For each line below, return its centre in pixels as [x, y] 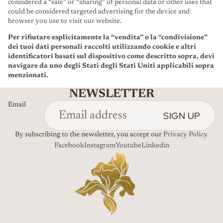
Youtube [128, 146]
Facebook [69, 146]
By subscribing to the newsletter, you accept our [89, 135]
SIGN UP [182, 115]
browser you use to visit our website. [65, 21]
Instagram [100, 146]
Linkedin [155, 146]
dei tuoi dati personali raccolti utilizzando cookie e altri [102, 47]
